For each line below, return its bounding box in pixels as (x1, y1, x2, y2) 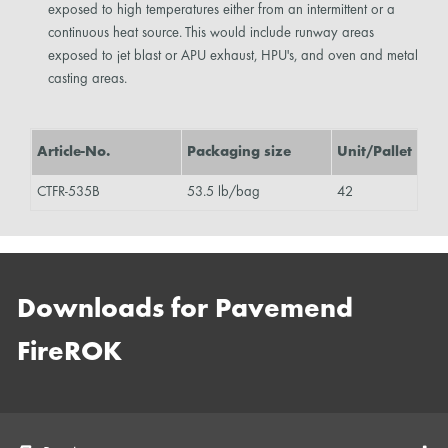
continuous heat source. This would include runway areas (47, 25, 374, 40)
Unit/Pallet (337, 145, 412, 160)
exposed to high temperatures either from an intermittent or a (47, 2, 395, 17)
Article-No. (37, 145, 110, 160)
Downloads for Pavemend (17, 297, 353, 324)
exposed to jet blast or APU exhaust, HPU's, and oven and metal (47, 48, 418, 63)
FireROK (17, 340, 123, 367)
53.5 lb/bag (187, 185, 260, 200)
